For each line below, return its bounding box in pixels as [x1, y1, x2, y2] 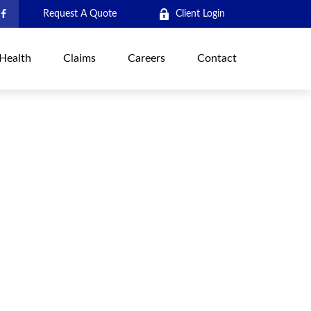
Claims [63, 53, 96, 65]
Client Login [176, 8, 226, 19]
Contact [197, 53, 237, 65]
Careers [128, 53, 166, 65]
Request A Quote [43, 8, 117, 19]
